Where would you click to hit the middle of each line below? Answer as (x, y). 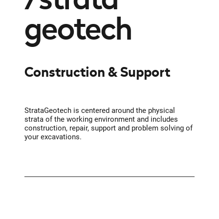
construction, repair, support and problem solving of (108, 128)
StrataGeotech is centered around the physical (99, 111)
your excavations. (53, 137)
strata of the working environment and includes (101, 120)
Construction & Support (97, 72)
